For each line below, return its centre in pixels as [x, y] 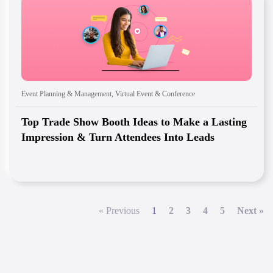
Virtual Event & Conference [155, 94]
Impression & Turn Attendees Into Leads [118, 137]
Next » [250, 211]
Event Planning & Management [66, 94]
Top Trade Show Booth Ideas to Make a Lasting [134, 122]
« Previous [119, 211]
